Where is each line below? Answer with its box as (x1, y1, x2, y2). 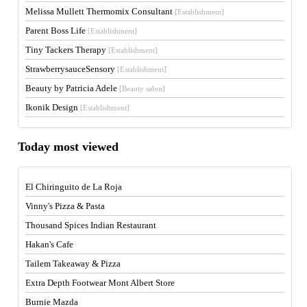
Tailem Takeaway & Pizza (25, 258, 121, 269)
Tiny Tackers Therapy (25, 44, 109, 55)
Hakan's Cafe (25, 238, 74, 249)
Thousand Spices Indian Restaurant (25, 219, 157, 230)
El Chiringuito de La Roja (25, 181, 123, 192)
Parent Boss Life (25, 25, 88, 36)
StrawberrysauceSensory (25, 63, 118, 74)
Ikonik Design (25, 101, 81, 112)
